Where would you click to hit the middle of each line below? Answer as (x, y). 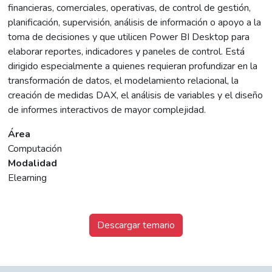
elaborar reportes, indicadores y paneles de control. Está (127, 52)
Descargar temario (136, 226)
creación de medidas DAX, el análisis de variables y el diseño (136, 96)
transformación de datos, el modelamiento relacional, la (124, 81)
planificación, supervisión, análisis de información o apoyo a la (135, 23)
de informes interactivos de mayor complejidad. (107, 110)
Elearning (28, 178)
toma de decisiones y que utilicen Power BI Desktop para (129, 37)
